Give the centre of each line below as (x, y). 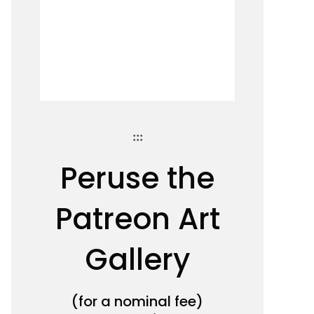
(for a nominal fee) (137, 301)
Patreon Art (137, 219)
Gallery (137, 259)
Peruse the (137, 178)
